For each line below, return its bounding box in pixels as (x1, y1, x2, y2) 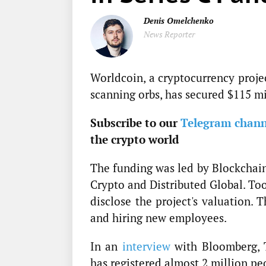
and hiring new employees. (90, 210, 227, 226)
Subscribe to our (90, 115, 181, 131)
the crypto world (90, 132, 179, 147)
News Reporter (144, 28, 195, 40)
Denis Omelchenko (144, 15, 214, 27)
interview (122, 239, 170, 254)
